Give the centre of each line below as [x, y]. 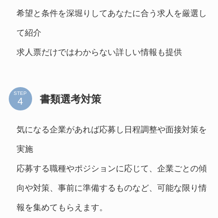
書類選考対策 [70, 99]
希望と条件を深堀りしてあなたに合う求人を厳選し [111, 13]
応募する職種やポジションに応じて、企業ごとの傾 [111, 168]
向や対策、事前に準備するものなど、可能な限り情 [111, 188]
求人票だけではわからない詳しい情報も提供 [99, 52]
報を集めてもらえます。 [62, 207]
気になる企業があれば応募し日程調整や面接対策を [111, 129]
